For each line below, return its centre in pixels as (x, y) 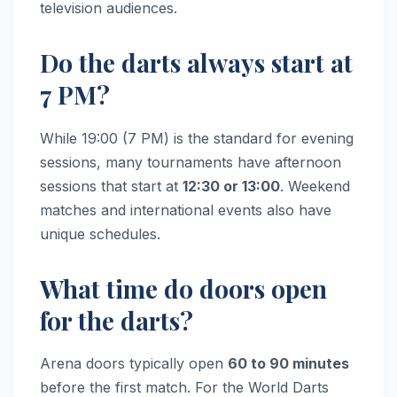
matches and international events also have (186, 210)
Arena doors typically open (134, 364)
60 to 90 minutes (288, 364)
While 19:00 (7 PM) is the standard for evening (197, 138)
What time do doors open (183, 288)
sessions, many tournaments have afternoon (191, 162)
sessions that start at (111, 186)
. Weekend (315, 186)
